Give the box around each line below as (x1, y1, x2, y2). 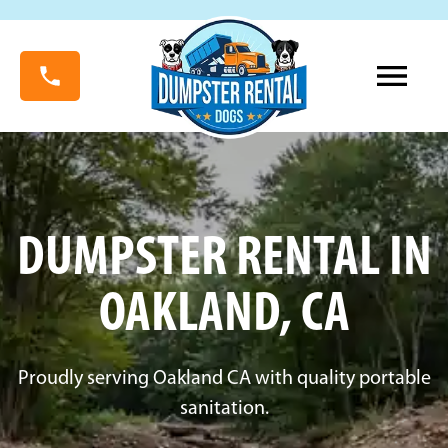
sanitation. (179, 399, 269, 419)
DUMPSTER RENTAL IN (16, 232, 432, 288)
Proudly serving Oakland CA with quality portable (17, 369, 431, 389)
